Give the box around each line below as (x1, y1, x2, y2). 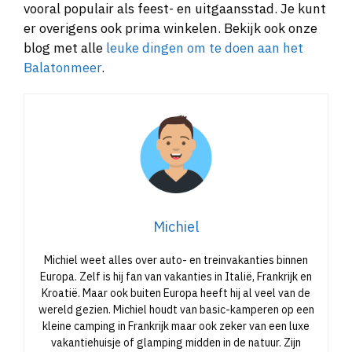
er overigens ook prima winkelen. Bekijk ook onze (24, 19, 317, 37)
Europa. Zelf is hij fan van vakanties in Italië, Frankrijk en (40, 269, 312, 284)
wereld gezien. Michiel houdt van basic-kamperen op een (38, 302, 314, 317)
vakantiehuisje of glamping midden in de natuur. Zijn (51, 335, 301, 350)
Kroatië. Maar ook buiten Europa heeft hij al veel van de (42, 285, 310, 300)
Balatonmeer (24, 58, 101, 76)
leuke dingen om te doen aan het (106, 38, 303, 57)
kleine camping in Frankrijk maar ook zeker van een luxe (42, 318, 310, 333)
